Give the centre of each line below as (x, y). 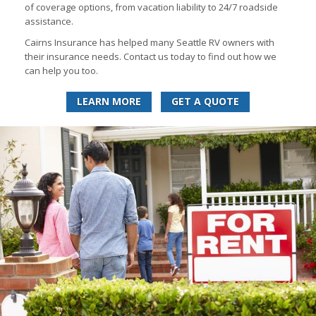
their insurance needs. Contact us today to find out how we (151, 57)
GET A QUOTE (205, 102)
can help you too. (61, 71)
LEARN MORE (109, 102)
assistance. (49, 22)
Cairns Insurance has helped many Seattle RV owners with (150, 43)
